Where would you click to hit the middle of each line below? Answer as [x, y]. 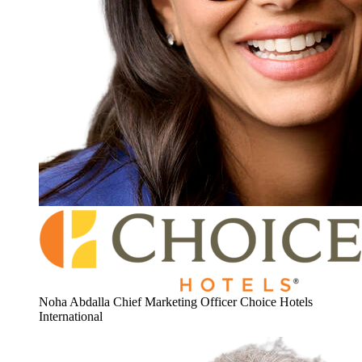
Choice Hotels [276, 302]
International [71, 317]
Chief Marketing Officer [175, 302]
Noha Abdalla [74, 302]
